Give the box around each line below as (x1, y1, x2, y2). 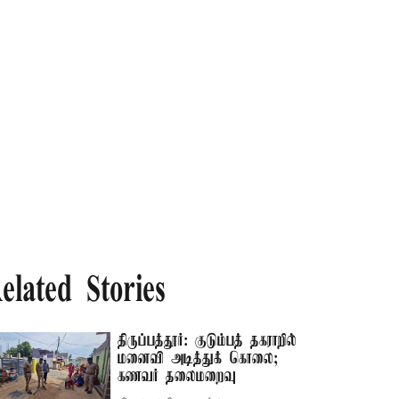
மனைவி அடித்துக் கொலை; (118, 350, 279, 368)
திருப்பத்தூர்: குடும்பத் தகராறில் (118, 332, 297, 350)
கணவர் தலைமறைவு (118, 368, 237, 386)
